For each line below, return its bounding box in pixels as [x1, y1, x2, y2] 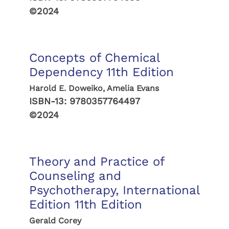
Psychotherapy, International [29, 183, 199, 197]
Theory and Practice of [29, 154, 164, 169]
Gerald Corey [29, 216, 81, 225]
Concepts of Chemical [29, 51, 159, 65]
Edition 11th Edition [29, 197, 142, 212]
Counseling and [29, 169, 121, 183]
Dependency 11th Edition [29, 65, 174, 79]
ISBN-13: [29, 96, 70, 106]
